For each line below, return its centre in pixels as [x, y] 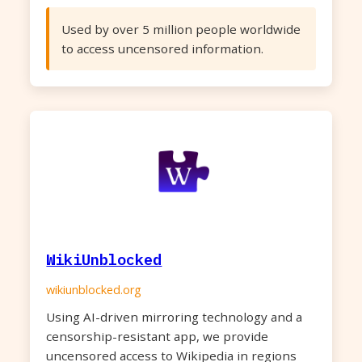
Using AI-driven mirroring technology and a [175, 317]
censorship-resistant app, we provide [158, 336]
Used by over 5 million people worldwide [181, 29]
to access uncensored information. [163, 48]
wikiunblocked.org [94, 290]
